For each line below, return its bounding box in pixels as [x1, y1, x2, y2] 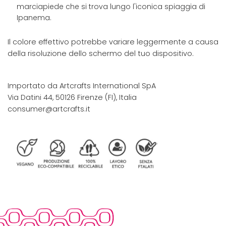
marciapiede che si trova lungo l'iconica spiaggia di [17, 2, 205, 12]
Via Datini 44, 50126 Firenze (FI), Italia [8, 92, 137, 103]
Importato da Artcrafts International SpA [8, 81, 156, 91]
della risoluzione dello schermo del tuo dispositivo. [8, 48, 194, 59]
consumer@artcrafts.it [8, 104, 90, 115]
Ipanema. [17, 13, 51, 23]
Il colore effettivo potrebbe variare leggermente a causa [8, 37, 218, 47]
